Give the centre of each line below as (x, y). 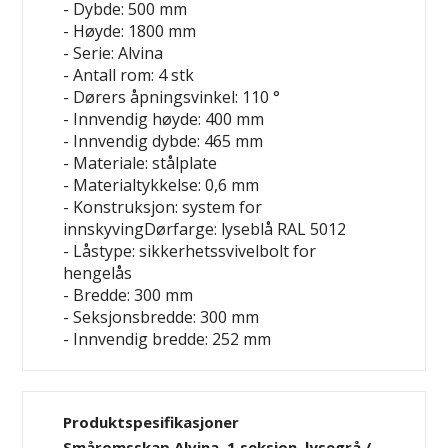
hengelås (98, 273)
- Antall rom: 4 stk (129, 75)
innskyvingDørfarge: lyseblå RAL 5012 (205, 229)
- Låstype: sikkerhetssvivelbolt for (190, 251)
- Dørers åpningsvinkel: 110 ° (172, 97)
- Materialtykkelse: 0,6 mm (161, 185)
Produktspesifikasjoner (151, 422)
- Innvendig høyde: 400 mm (164, 119)
